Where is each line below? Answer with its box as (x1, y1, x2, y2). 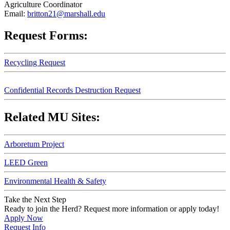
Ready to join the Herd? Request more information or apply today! (4, 204, 219, 213)
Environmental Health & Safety (4, 176, 106, 185)
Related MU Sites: (4, 110, 100, 124)
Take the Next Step (4, 195, 66, 204)
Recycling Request (4, 58, 65, 67)
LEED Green (4, 158, 48, 167)
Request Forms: (4, 29, 88, 43)
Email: (4, 9, 27, 18)
